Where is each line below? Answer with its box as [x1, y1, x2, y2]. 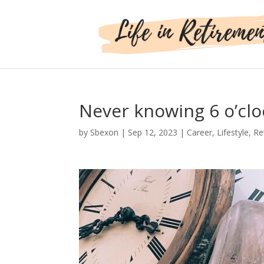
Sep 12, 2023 [128, 127, 178, 138]
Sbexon [90, 127, 119, 138]
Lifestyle [217, 127, 249, 138]
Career [187, 127, 213, 138]
